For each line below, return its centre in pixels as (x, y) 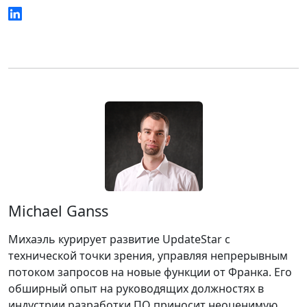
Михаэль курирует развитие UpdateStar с (119, 239)
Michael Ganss (58, 211)
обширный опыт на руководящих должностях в (136, 288)
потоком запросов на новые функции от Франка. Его (150, 272)
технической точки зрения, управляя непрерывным (148, 256)
